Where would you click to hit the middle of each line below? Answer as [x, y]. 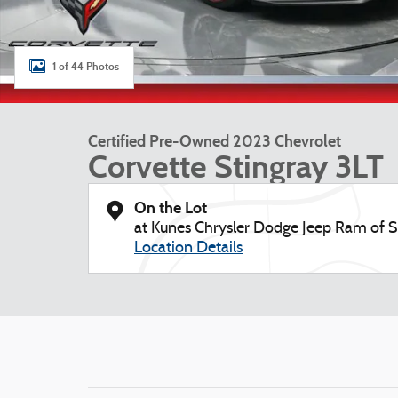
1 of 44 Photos [86, 66]
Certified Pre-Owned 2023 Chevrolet [215, 141]
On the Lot [171, 208]
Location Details [188, 248]
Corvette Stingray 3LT [236, 167]
